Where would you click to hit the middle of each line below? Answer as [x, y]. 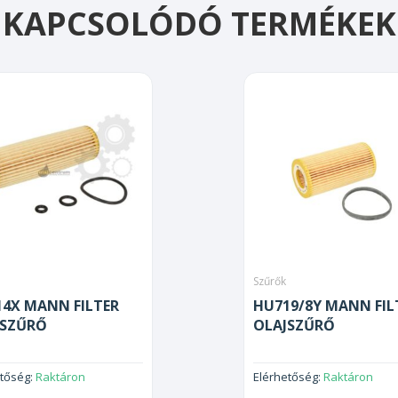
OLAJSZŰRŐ [294, 326]
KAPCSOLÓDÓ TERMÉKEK [199, 24]
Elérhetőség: [288, 377]
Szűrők [270, 282]
